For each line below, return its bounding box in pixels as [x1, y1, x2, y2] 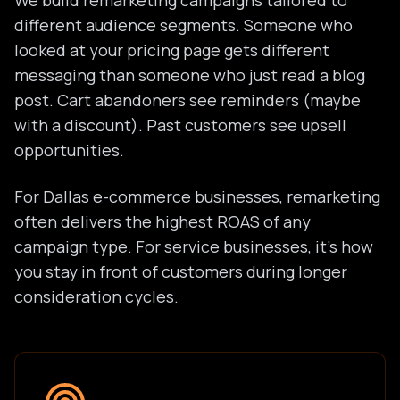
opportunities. [14, 139, 124, 161]
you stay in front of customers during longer [14, 261, 347, 282]
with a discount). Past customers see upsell [14, 114, 346, 136]
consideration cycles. [14, 286, 179, 307]
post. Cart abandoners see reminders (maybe [14, 89, 361, 111]
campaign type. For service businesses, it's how [14, 236, 373, 257]
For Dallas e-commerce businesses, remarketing [14, 186, 380, 207]
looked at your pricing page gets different [14, 39, 329, 61]
